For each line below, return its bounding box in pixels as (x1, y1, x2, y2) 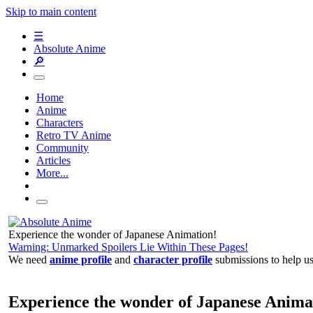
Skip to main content (6, 6, 96, 17)
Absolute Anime (34, 43, 105, 54)
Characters (36, 117, 83, 129)
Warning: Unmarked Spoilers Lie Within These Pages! (8, 241, 248, 253)
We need (8, 254, 50, 265)
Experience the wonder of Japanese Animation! (8, 228, 217, 240)
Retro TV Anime (36, 129, 111, 141)
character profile (133, 254, 212, 265)
